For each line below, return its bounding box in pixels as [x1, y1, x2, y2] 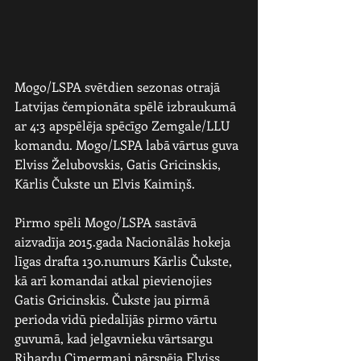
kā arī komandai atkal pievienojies [15, 271, 215, 288]
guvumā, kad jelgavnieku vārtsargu [15, 329, 216, 346]
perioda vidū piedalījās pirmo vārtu [15, 309, 220, 327]
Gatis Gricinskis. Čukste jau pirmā [15, 290, 213, 308]
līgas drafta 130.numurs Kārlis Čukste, [15, 251, 235, 269]
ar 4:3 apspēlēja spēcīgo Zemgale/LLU [15, 116, 233, 134]
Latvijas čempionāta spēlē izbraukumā [15, 97, 239, 114]
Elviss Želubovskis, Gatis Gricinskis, [15, 155, 224, 172]
